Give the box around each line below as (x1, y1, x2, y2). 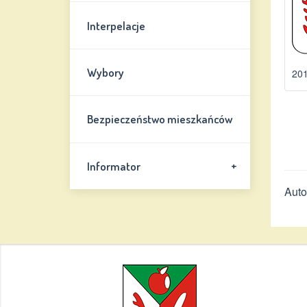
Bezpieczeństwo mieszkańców (87, 112, 233, 127)
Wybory (87, 64, 125, 79)
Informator (87, 158, 141, 173)
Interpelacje (87, 18, 146, 33)
